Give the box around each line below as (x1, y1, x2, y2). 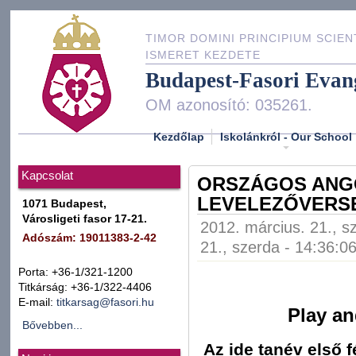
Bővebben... (22, 319, 83, 331)
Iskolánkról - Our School (220, 130, 352, 143)
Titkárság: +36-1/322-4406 (18, 281, 152, 293)
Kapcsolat (21, 169, 73, 182)
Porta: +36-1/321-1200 (18, 266, 133, 278)
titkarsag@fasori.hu (56, 296, 154, 308)
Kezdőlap (153, 130, 204, 143)
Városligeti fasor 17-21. (22, 213, 147, 225)
